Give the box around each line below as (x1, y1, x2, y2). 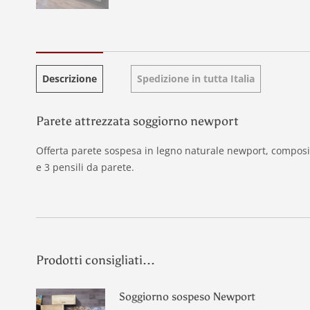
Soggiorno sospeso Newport (119, 290, 255, 303)
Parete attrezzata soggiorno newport (36, 113, 239, 129)
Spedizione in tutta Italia (137, 72, 255, 85)
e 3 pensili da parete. (36, 161, 134, 174)
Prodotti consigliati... (36, 253, 155, 268)
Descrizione (42, 72, 97, 85)
